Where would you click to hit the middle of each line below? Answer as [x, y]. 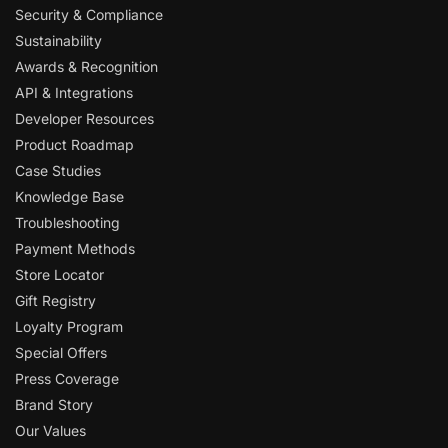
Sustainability [58, 40]
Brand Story [54, 404]
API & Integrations [74, 92]
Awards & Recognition [86, 66]
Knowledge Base [69, 196]
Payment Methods [75, 248]
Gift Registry [55, 300]
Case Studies [58, 170]
